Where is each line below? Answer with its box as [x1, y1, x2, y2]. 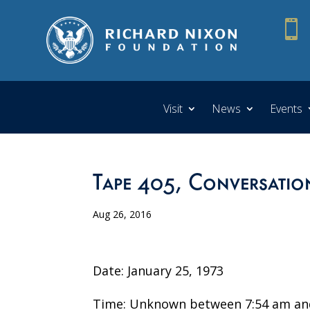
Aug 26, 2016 [93, 207, 152, 221]
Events [270, 100, 302, 116]
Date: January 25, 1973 [93, 262, 224, 279]
